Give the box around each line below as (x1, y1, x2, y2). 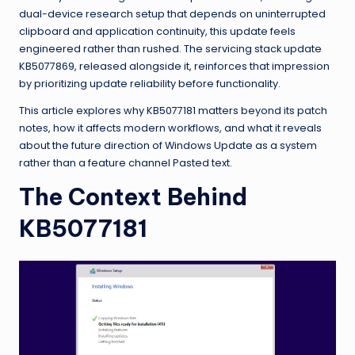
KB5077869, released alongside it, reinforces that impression (19, 59, 330, 74)
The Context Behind (19, 182, 247, 212)
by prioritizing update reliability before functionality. (19, 77, 281, 91)
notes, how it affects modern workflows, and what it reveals (19, 121, 322, 136)
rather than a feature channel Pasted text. (19, 156, 232, 170)
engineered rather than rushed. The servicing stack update (19, 42, 322, 56)
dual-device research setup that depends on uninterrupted (19, 7, 326, 21)
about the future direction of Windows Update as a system (19, 139, 317, 153)
